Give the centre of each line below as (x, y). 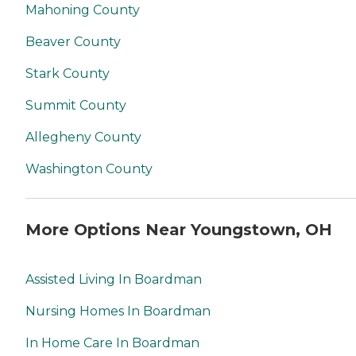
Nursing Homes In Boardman (118, 311)
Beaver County (73, 42)
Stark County (68, 74)
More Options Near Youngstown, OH (179, 230)
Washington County (89, 169)
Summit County (76, 106)
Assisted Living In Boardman (114, 279)
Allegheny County (83, 137)
